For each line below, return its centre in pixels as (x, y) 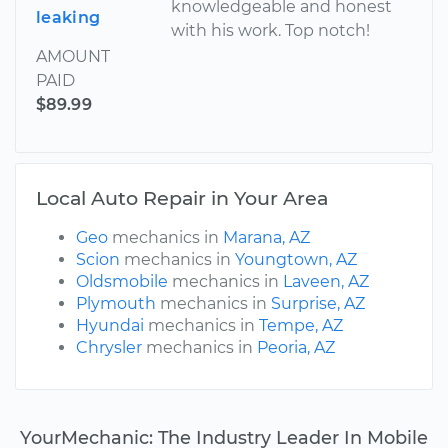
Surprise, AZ (318, 304)
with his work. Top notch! (271, 31)
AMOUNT (73, 57)
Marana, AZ (266, 238)
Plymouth (116, 304)
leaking (68, 18)
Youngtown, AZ (296, 260)
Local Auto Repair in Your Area (182, 198)
